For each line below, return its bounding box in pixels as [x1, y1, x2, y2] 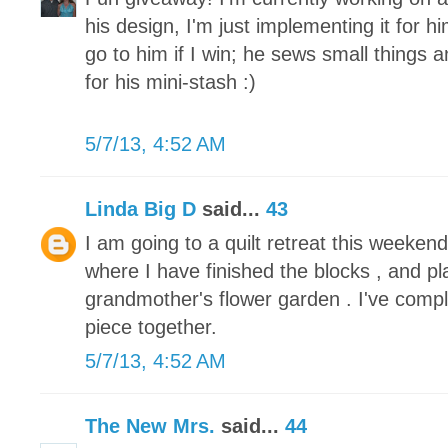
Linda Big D [85, 198, 196, 221]
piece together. [85, 316, 217, 339]
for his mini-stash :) [85, 71, 256, 94]
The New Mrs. [85, 415, 215, 438]
